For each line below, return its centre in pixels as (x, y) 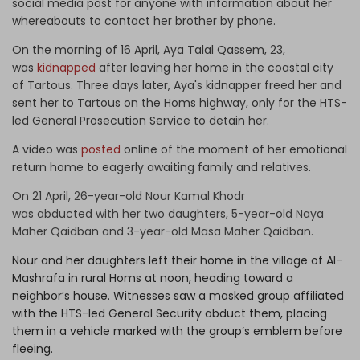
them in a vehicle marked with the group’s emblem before (177, 331)
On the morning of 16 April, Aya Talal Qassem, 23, (149, 49)
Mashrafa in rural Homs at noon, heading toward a (153, 278)
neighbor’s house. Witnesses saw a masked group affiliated (178, 295)
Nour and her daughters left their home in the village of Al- (177, 260)
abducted (65, 213)
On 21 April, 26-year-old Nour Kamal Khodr (129, 196)
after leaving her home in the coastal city (215, 67)
